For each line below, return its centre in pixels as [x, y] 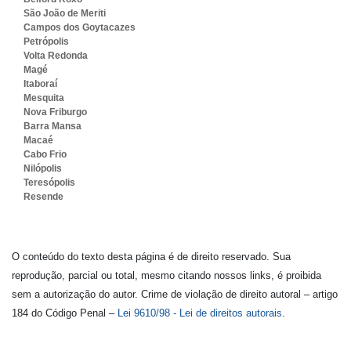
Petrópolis [46, 42]
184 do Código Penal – [65, 313]
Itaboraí [40, 84]
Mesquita [44, 98]
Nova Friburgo [55, 112]
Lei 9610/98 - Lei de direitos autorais [200, 313]
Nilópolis [43, 169]
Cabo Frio [45, 155]
